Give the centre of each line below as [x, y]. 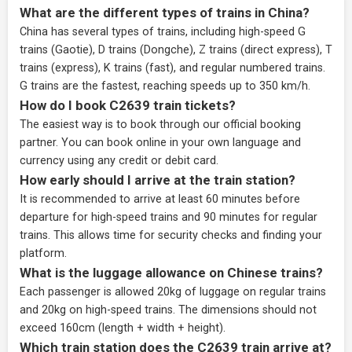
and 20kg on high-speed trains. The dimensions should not [168, 310]
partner [38, 143]
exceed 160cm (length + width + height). [123, 328]
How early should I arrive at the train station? [158, 180]
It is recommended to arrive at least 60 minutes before [160, 199]
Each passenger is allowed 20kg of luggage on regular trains [173, 292]
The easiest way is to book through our [121, 125]
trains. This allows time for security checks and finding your [171, 235]
